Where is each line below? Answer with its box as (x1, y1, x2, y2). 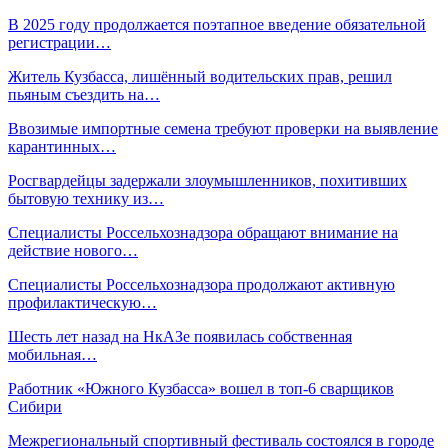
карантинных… (8, 137, 116, 155)
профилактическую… (8, 293, 157, 311)
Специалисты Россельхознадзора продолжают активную (8, 275, 395, 293)
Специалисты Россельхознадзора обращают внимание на (8, 223, 398, 241)
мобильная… (8, 345, 97, 363)
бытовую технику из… (8, 189, 164, 207)
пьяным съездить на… (8, 85, 160, 103)
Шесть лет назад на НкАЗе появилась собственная (8, 327, 352, 345)
